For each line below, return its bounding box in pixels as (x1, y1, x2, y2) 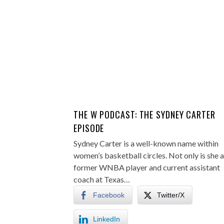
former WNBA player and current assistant (73, 162, 220, 172)
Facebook (93, 191, 124, 199)
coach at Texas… (73, 174, 130, 184)
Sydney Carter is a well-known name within (73, 138, 218, 148)
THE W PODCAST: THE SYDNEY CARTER (73, 108, 215, 121)
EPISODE (73, 121, 104, 134)
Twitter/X (157, 191, 184, 199)
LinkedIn (93, 215, 120, 223)
